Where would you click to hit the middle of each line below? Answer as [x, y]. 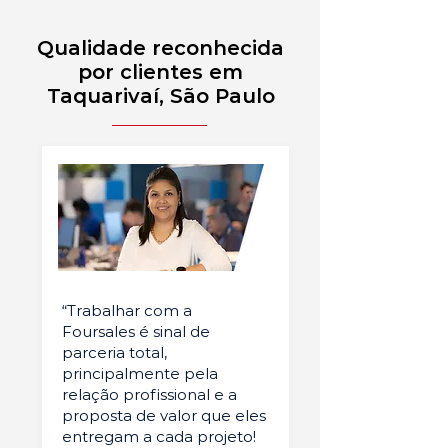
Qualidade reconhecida [160, 48]
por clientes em [160, 72]
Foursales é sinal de [136, 331]
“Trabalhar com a [127, 310]
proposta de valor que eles [164, 415]
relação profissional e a [149, 394]
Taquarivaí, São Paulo [160, 96]
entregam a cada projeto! [159, 436]
